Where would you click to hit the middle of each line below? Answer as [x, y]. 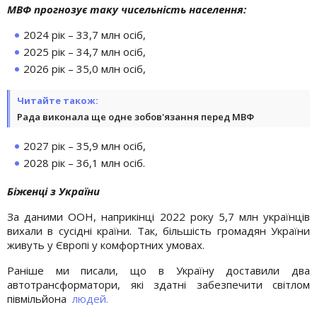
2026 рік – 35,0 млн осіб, [85, 68]
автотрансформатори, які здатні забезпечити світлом [158, 284]
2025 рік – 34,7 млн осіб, [85, 51]
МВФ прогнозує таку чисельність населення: [127, 9]
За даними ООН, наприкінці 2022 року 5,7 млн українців [158, 216]
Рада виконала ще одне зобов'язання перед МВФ [136, 116]
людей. [90, 298]
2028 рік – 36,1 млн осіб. [84, 162]
